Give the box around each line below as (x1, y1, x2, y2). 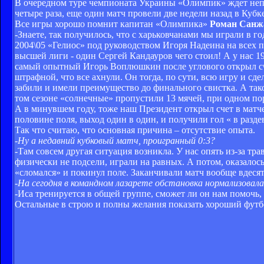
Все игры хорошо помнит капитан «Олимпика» (15, 19, 210, 29)
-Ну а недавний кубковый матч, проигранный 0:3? (15, 136, 215, 146)
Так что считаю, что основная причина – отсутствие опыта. (15, 125, 255, 136)
